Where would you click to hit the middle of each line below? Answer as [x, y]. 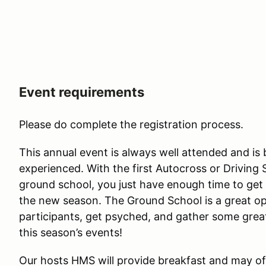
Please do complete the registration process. [131, 125]
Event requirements [82, 92]
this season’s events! [72, 233]
